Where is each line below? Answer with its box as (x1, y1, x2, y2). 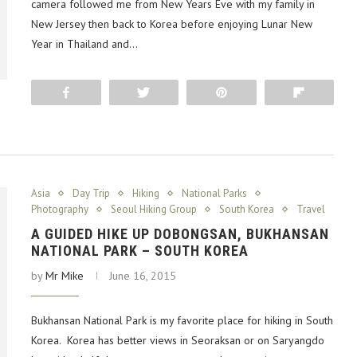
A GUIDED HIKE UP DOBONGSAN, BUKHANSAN (31, 226, 329, 243)
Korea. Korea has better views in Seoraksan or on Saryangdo (31, 333, 324, 348)
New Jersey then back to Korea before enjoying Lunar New (31, 16, 312, 31)
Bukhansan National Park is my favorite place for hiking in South (31, 313, 333, 328)
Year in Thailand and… (31, 36, 138, 51)
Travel (296, 202, 325, 217)
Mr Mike (45, 269, 84, 284)
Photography (31, 202, 88, 217)
